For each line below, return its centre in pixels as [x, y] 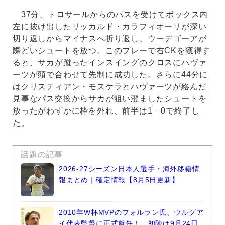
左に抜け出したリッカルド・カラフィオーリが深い [110, 27]
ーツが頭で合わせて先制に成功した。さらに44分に [110, 75]
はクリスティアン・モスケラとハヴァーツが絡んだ [110, 87]
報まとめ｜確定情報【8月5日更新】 [119, 180]
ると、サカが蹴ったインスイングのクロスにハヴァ [110, 63]
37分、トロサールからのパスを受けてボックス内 [110, 15]
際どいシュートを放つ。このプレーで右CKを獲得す [112, 51]
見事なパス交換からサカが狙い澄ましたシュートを [110, 99]
